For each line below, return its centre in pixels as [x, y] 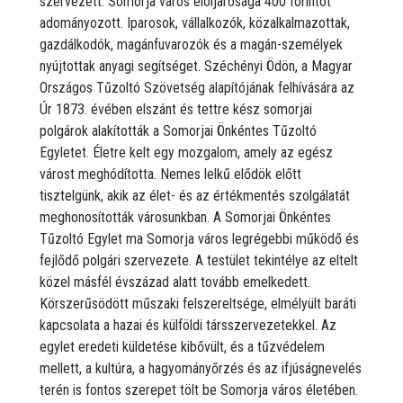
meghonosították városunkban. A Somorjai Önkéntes [185, 217]
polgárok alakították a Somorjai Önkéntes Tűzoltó [178, 130]
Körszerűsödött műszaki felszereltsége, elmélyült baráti [198, 303]
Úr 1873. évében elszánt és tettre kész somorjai [176, 109]
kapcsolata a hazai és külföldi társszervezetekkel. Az [188, 325]
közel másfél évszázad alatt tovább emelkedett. [175, 282]
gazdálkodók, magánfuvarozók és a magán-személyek [191, 44]
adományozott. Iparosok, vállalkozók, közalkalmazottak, [195, 22]
